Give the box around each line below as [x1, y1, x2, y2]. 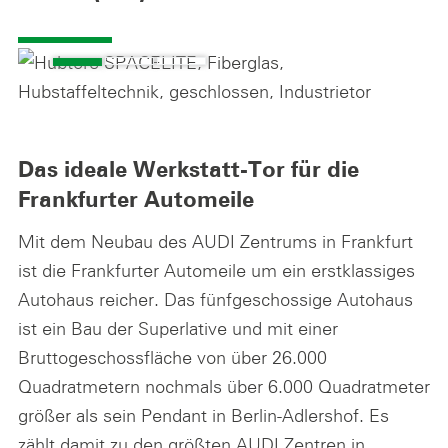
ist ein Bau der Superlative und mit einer [18, 316, 338, 339]
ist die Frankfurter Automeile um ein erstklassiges [18, 258, 415, 281]
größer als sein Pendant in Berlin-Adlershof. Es [18, 403, 389, 426]
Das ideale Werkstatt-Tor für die [18, 159, 359, 183]
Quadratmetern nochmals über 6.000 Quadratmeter [18, 374, 430, 397]
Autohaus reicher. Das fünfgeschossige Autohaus [18, 287, 413, 310]
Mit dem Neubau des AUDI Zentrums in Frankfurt [18, 229, 413, 252]
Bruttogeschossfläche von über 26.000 [18, 345, 327, 368]
